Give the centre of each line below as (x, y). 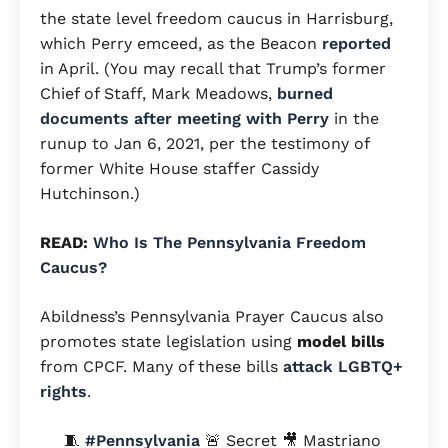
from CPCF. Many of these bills (161, 366)
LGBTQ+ (370, 366)
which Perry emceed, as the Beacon (181, 43)
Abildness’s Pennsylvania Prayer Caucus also (212, 316)
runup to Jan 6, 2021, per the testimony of (204, 143)
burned (302, 93)
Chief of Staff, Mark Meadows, (156, 93)
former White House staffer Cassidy (179, 168)
